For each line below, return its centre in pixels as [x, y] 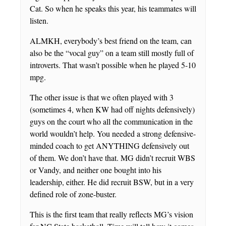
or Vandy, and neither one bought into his [96, 169]
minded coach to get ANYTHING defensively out [109, 145]
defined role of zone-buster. [73, 194]
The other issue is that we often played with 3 [102, 97]
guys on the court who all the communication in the [111, 121]
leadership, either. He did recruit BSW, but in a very [112, 182]
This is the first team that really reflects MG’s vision [111, 214]
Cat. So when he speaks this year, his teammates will [113, 8]
